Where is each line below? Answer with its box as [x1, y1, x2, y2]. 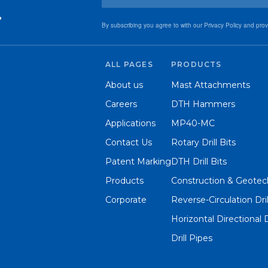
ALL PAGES [105, 60, 153, 69]
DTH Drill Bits [171, 156, 227, 167]
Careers [105, 99, 137, 109]
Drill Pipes [171, 233, 212, 243]
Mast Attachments [171, 80, 250, 90]
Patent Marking [105, 156, 171, 167]
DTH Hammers [171, 99, 235, 109]
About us [105, 80, 143, 90]
